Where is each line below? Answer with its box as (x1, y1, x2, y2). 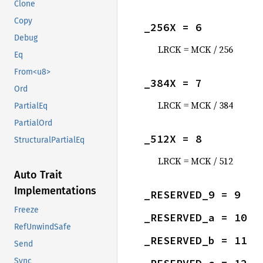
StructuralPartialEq (14, 135, 85, 146)
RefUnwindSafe (14, 222, 71, 232)
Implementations (14, 184, 96, 198)
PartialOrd (14, 118, 52, 129)
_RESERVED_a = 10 (144, 211, 247, 224)
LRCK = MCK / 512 (158, 154, 233, 167)
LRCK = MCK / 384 (158, 99, 233, 112)
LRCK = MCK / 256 (158, 43, 233, 56)
